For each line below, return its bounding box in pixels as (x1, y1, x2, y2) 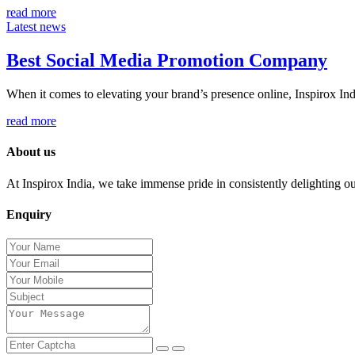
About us (6, 145, 55, 159)
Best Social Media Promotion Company (6, 50, 327, 71)
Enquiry (6, 207, 52, 221)
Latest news (6, 20, 66, 34)
